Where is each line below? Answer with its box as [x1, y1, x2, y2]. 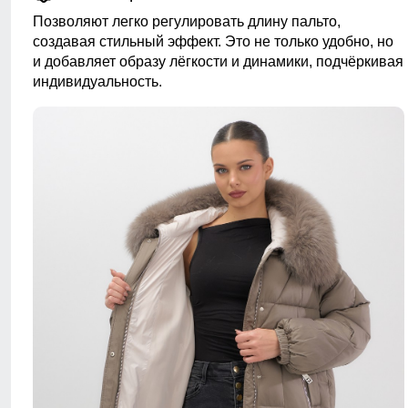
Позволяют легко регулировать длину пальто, [33, 14, 341, 30]
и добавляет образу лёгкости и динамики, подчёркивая [33, 54, 403, 70]
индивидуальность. [33, 74, 162, 90]
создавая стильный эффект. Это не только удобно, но [33, 34, 393, 50]
